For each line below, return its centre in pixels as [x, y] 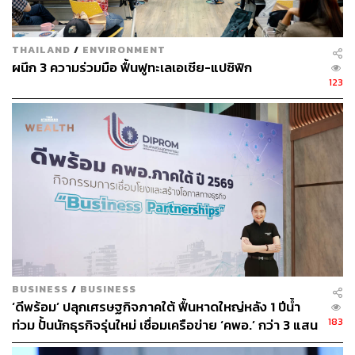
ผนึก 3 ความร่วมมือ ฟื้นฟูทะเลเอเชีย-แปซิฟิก [132, 68]
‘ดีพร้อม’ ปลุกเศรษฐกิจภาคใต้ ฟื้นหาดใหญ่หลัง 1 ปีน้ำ [156, 307]
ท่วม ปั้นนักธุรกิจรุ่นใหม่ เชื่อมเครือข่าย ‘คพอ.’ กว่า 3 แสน [165, 326]
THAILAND [41, 50]
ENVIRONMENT [124, 50]
